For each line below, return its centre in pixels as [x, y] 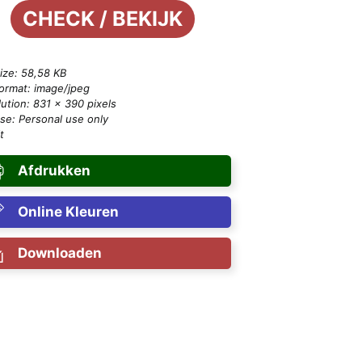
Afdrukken [54, 171]
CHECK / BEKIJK [102, 19]
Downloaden [59, 253]
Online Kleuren [68, 212]
